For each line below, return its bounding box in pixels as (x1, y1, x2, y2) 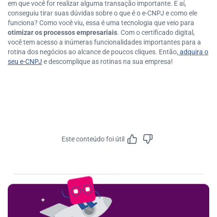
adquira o (178, 48, 208, 56)
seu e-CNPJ (8, 58, 42, 65)
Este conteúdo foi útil (62, 135, 124, 143)
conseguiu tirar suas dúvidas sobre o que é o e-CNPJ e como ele (8, 9, 197, 17)
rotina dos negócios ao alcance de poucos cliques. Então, (8, 48, 178, 56)
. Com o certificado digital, (117, 29, 195, 36)
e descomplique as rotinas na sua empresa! (42, 58, 173, 65)
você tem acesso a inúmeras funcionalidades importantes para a (8, 38, 201, 46)
